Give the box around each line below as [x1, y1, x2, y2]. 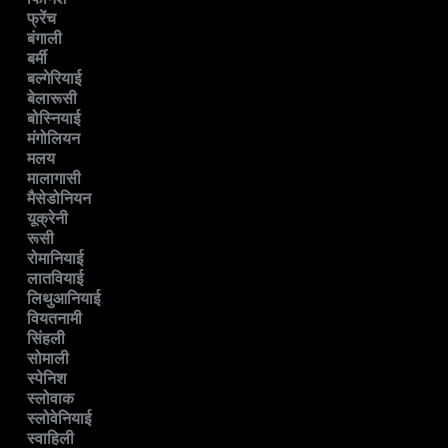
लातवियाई [27, 269, 83, 289]
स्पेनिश [27, 369, 66, 389]
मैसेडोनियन [27, 189, 91, 209]
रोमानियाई [27, 249, 83, 269]
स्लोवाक [27, 389, 74, 409]
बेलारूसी [27, 89, 77, 109]
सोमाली [27, 349, 69, 369]
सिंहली [27, 329, 65, 349]
